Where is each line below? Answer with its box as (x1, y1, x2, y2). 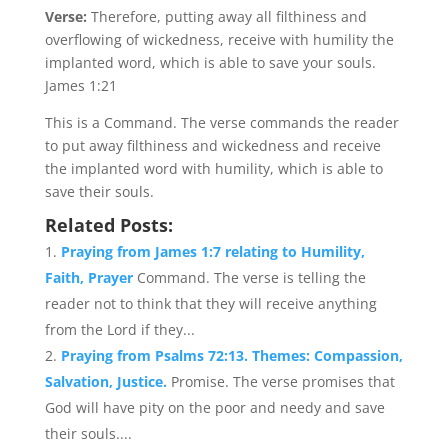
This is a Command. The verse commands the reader (44, 113, 399, 132)
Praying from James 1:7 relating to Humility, (60, 242, 365, 261)
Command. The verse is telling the (136, 268, 366, 287)
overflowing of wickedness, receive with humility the (44, 30, 394, 49)
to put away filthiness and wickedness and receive (44, 136, 381, 155)
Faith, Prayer (44, 268, 137, 287)
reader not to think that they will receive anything (44, 294, 377, 313)
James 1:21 (44, 76, 117, 95)
